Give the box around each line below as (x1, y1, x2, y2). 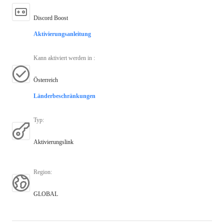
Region (33, 168, 50, 175)
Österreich (33, 76, 58, 83)
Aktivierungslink (33, 138, 73, 145)
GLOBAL (33, 190, 58, 197)
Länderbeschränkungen (33, 92, 95, 99)
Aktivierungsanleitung (33, 30, 91, 37)
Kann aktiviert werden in (33, 54, 93, 61)
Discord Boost (33, 14, 68, 21)
